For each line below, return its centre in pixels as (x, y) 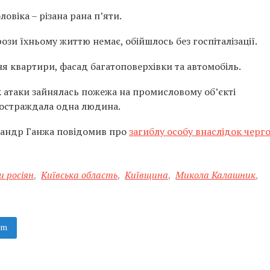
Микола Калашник (215, 175)
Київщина (146, 175)
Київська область (79, 175)
